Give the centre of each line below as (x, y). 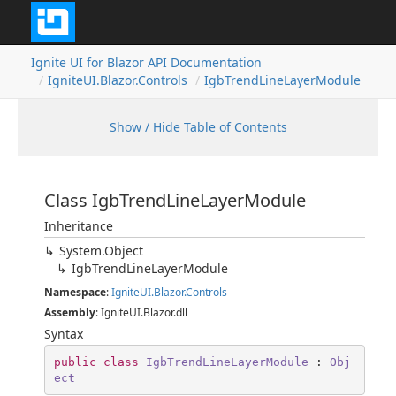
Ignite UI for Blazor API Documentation (146, 62)
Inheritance (79, 226)
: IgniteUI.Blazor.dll (141, 312)
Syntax (64, 334)
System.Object (101, 251)
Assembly (70, 312)
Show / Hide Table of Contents (198, 127)
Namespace (75, 292)
